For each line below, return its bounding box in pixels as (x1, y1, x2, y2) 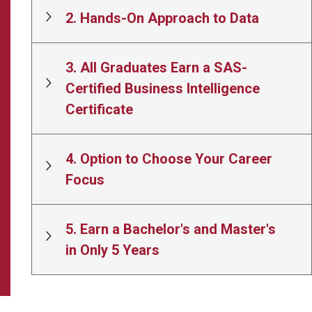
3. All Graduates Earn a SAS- (65, 59, 247, 76)
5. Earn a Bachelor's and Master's (65, 221, 276, 237)
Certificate (65, 101, 133, 118)
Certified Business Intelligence (65, 80, 260, 97)
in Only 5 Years (65, 242, 159, 258)
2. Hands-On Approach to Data (65, 10, 259, 26)
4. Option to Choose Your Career (65, 150, 272, 167)
